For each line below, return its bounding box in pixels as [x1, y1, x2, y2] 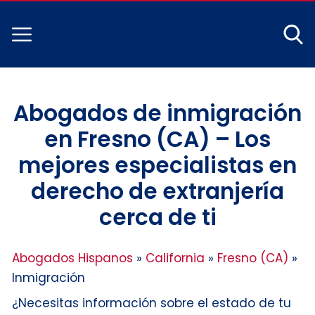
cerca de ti [98, 201, 217, 233]
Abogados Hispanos [12, 249, 133, 266]
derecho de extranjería [31, 175, 284, 207]
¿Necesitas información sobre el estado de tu [12, 294, 291, 311]
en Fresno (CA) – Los [44, 123, 271, 155]
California [146, 249, 205, 266]
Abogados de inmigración [13, 97, 302, 129]
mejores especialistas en [18, 149, 297, 181]
